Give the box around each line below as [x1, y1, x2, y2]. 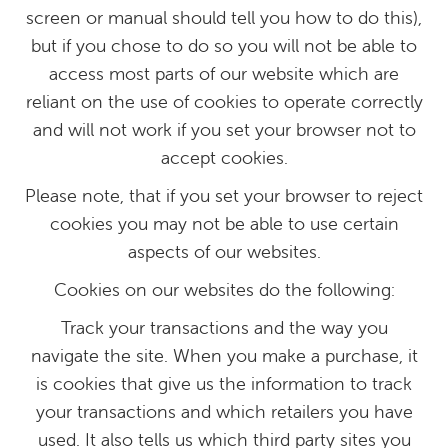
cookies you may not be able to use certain [49, 212, 399, 235]
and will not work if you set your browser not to [32, 118, 416, 141]
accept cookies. [160, 146, 288, 169]
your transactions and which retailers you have [35, 400, 413, 423]
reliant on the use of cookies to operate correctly [25, 90, 423, 113]
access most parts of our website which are [49, 62, 399, 85]
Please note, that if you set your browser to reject [25, 184, 423, 207]
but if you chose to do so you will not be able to [31, 34, 417, 57]
